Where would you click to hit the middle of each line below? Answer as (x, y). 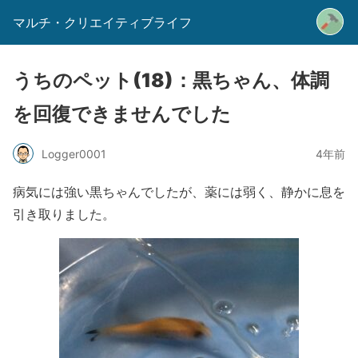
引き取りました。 (64, 214)
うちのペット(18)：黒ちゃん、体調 (171, 80)
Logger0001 (74, 153)
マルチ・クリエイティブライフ (102, 22)
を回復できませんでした (122, 114)
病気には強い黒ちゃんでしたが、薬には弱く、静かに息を (179, 191)
